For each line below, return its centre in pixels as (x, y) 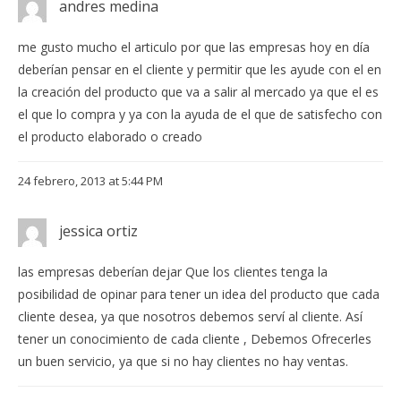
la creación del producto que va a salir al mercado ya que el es (198, 92)
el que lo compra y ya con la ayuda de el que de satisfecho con (200, 115)
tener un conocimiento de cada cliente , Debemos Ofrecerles (195, 339)
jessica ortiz (98, 231)
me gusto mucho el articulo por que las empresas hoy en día (194, 47)
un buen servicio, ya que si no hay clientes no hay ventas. (183, 362)
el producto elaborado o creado (110, 137)
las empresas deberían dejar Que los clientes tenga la (173, 272)
